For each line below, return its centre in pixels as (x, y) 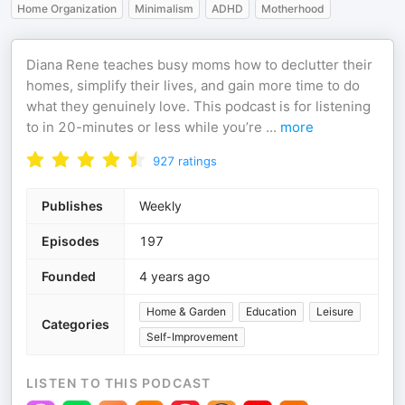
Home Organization (67, 9)
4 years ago (174, 276)
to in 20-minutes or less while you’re (146, 127)
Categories (75, 324)
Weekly (160, 206)
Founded (69, 276)
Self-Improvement (192, 337)
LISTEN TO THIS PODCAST (119, 383)
